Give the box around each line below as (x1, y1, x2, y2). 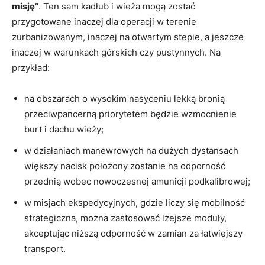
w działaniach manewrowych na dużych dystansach (24, 145, 238, 157)
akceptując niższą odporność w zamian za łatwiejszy (24, 228, 243, 240)
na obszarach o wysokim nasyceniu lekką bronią (24, 93, 225, 105)
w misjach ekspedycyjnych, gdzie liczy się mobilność (24, 197, 245, 209)
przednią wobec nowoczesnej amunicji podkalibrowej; (24, 176, 250, 188)
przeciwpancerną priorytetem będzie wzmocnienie (24, 108, 237, 120)
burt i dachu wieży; (24, 124, 104, 135)
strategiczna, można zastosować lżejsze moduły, (24, 212, 227, 224)
